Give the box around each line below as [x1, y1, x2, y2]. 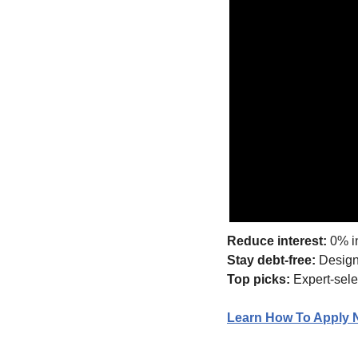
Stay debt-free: [227, 253, 316, 268]
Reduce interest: [227, 234, 327, 249]
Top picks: [227, 272, 290, 287]
